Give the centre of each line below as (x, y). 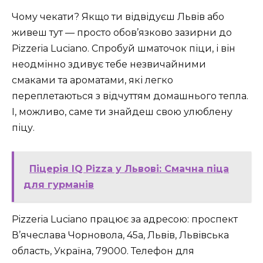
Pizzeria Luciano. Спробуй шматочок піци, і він (124, 49)
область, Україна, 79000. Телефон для (103, 251)
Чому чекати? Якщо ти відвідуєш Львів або (118, 17)
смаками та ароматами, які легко (92, 80)
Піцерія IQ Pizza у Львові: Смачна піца (129, 169)
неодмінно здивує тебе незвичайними (109, 65)
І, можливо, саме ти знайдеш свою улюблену (122, 112)
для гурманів (59, 185)
